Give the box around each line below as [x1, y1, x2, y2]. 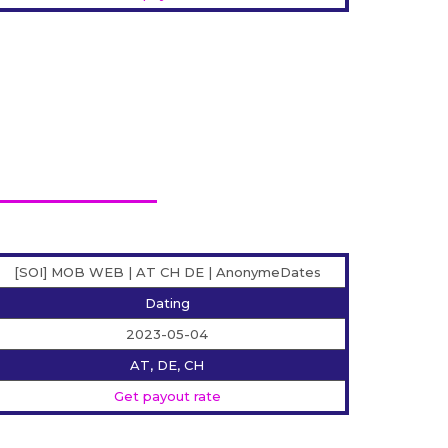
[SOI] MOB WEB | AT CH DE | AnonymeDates [13, 264, 321, 281]
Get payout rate [113, 388, 221, 405]
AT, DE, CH [130, 357, 205, 374]
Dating [144, 295, 190, 312]
